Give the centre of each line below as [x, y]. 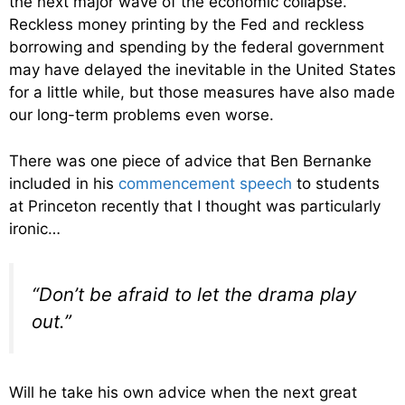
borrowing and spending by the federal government [197, 47]
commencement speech [205, 183]
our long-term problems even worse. [141, 115]
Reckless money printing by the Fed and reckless [187, 25]
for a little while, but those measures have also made [202, 93]
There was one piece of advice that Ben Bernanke [190, 160]
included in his [64, 183]
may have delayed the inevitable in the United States [202, 70]
